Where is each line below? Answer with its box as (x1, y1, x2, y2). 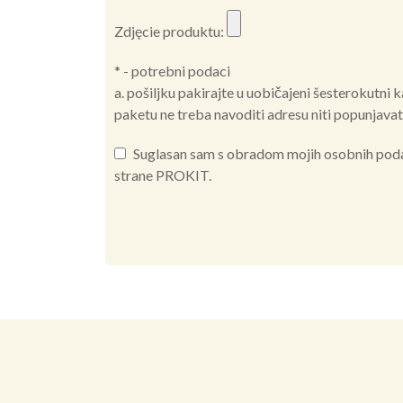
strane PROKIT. (114, 166, 211, 184)
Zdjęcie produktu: (114, 22, 227, 40)
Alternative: (114, 257, 187, 275)
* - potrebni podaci (114, 61, 230, 79)
